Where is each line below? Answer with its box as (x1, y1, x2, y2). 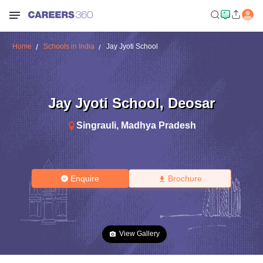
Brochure (167, 174, 202, 183)
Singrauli (76, 120, 116, 130)
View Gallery (119, 230, 160, 238)
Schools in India (43, 42, 95, 50)
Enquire (70, 174, 100, 183)
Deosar (168, 95, 215, 111)
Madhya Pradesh (121, 120, 196, 130)
